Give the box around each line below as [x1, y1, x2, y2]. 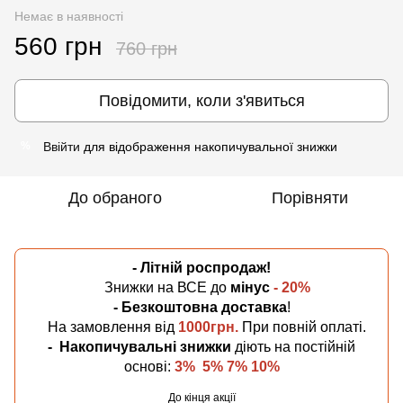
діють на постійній [231, 338, 355, 354]
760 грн [116, 38, 177, 58]
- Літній [132, 259, 186, 275]
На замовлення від [37, 318, 178, 335]
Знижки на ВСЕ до [93, 279, 230, 295]
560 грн [14, 31, 102, 60]
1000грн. [178, 318, 242, 335]
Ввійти [43, 139, 80, 154]
